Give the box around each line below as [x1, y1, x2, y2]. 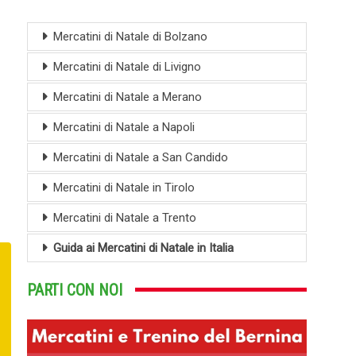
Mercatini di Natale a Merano [53, 89, 202, 104]
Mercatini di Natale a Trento [53, 210, 196, 225]
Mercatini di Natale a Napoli [53, 119, 195, 134]
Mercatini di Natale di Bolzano [53, 29, 207, 44]
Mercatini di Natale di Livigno [53, 59, 201, 74]
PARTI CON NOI [27, 280, 122, 300]
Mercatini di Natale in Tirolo [53, 180, 195, 195]
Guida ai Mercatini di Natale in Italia [53, 240, 234, 255]
